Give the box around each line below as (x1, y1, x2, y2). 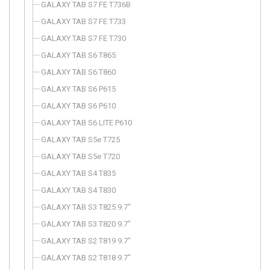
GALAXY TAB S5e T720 (41, 152, 120, 161)
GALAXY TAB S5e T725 (41, 135, 120, 144)
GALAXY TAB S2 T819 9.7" (41, 236, 131, 245)
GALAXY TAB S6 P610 (41, 101, 116, 110)
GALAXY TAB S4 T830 (41, 186, 116, 195)
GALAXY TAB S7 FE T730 (41, 34, 126, 43)
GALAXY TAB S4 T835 (41, 169, 116, 178)
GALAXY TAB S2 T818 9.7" (41, 253, 131, 262)
